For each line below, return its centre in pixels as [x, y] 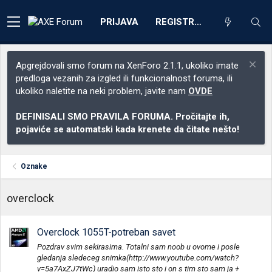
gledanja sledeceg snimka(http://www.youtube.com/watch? [138, 257]
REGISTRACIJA [198, 22]
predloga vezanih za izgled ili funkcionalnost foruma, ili [124, 78]
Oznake [34, 166]
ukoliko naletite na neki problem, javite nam [102, 91]
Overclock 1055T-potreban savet [106, 233]
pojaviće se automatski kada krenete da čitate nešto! [127, 129]
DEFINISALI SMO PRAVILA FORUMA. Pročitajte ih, [123, 117]
